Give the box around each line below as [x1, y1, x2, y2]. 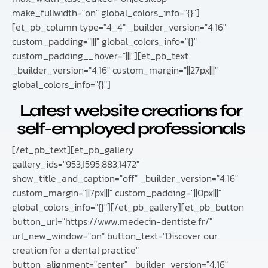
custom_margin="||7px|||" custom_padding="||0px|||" [12, 185, 221, 200]
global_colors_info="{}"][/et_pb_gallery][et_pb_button [12, 200, 244, 215]
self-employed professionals [17, 118, 245, 139]
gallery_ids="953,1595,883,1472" [12, 157, 139, 172]
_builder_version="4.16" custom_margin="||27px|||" [12, 63, 218, 78]
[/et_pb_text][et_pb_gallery [12, 142, 133, 157]
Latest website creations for [20, 100, 242, 121]
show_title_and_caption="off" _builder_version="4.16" [12, 171, 238, 186]
